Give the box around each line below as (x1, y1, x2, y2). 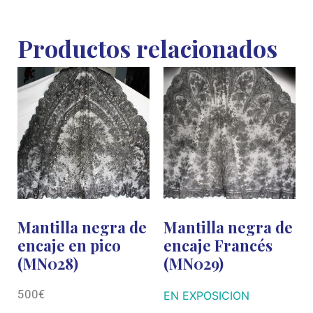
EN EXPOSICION (163, 288, 249, 303)
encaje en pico (17, 234, 121, 256)
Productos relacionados (17, 31, 277, 64)
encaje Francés (163, 234, 272, 256)
